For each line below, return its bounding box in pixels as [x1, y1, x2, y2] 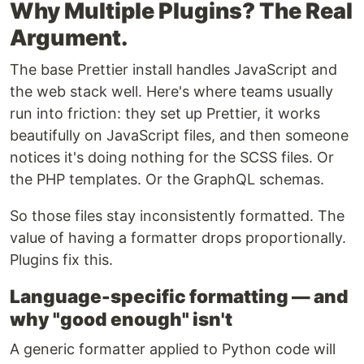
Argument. [10, 24, 128, 52]
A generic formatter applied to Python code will [10, 340, 336, 358]
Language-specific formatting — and [10, 285, 349, 308]
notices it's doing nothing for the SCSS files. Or [10, 149, 334, 167]
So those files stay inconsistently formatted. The [10, 207, 344, 225]
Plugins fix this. [10, 251, 113, 269]
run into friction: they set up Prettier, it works [10, 105, 320, 123]
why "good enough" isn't [10, 308, 232, 331]
